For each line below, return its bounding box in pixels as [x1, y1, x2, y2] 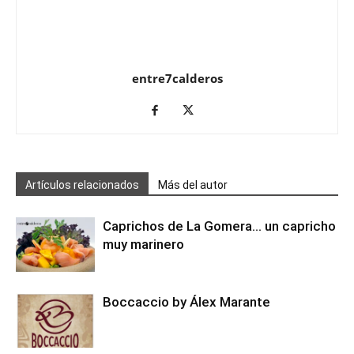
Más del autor [158, 179, 228, 191]
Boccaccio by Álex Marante [103, 294, 270, 310]
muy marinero [103, 236, 184, 252]
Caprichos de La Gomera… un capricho [103, 218, 336, 234]
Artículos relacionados [25, 179, 139, 191]
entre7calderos [131, 70, 223, 86]
